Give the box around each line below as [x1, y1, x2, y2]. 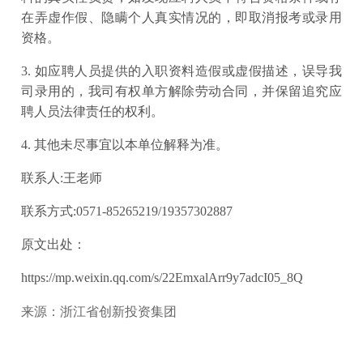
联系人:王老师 [21, 171, 102, 185]
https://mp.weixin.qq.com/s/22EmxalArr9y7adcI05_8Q [21, 271, 303, 284]
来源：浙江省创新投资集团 [21, 305, 177, 318]
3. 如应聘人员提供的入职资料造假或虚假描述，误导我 [21, 64, 342, 78]
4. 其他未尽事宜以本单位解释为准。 [21, 138, 228, 152]
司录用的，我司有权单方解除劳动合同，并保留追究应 [21, 84, 342, 98]
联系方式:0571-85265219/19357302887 [21, 204, 233, 218]
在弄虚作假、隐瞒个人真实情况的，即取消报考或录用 [21, 11, 342, 24]
